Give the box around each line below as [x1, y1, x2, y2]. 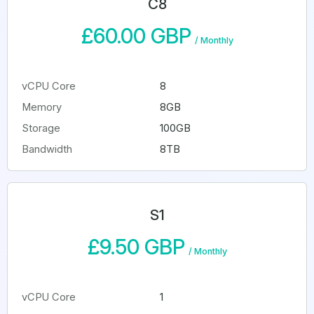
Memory [22, 101, 62, 114]
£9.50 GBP [87, 234, 185, 259]
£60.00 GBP [81, 23, 191, 48]
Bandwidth [22, 143, 72, 156]
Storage [22, 122, 60, 135]
